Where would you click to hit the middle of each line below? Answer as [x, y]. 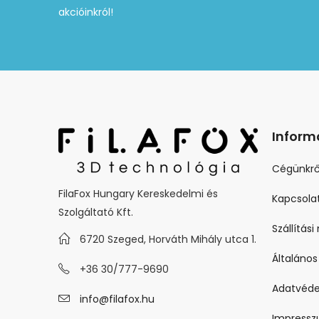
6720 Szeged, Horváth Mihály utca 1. [168, 240]
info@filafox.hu [117, 299]
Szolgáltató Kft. [96, 212]
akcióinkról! [86, 12]
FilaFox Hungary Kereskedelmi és [138, 193]
